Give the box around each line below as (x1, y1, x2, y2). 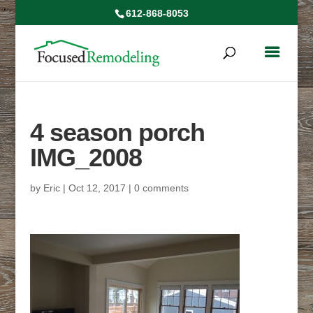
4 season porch (29, 118, 205, 147)
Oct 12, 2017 (68, 182, 126, 194)
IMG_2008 (29, 143, 142, 172)
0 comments (133, 182, 189, 194)
